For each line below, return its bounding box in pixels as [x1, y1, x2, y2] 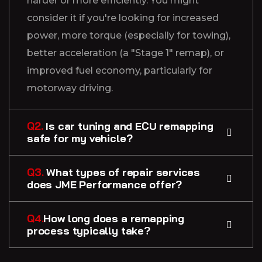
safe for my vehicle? [27, 132, 133, 146]
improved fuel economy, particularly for [27, 65, 212, 77]
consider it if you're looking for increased [27, 12, 219, 24]
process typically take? [27, 224, 150, 238]
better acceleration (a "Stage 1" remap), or [27, 47, 224, 59]
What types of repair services [43, 166, 201, 180]
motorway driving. [27, 82, 113, 94]
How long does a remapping [43, 212, 184, 226]
